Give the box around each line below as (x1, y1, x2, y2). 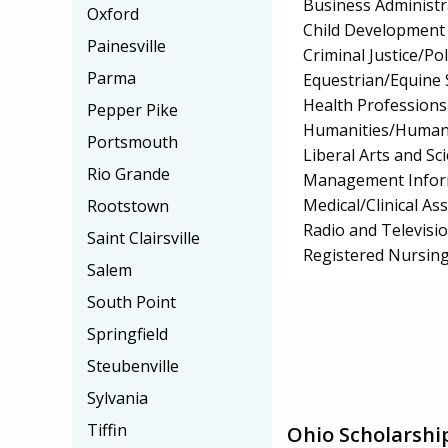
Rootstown (87, 195, 169, 217)
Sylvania (87, 387, 148, 409)
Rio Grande (87, 163, 170, 185)
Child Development (303, 18, 445, 41)
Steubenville (87, 355, 179, 377)
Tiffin (87, 419, 127, 441)
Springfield (87, 323, 168, 345)
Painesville (87, 35, 166, 57)
